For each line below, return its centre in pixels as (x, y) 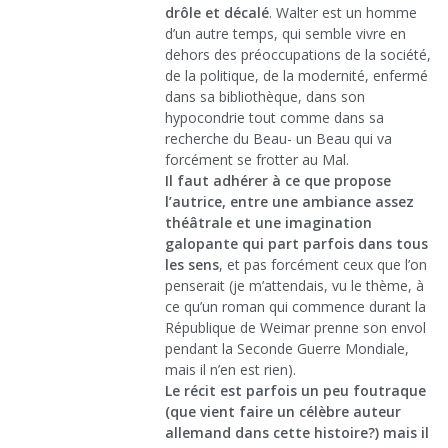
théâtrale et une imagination (268, 223)
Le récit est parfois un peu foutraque (295, 391)
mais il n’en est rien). (230, 370)
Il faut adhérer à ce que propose (278, 181)
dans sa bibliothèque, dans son (265, 97)
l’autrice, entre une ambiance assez (289, 202)
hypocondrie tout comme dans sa (274, 118)
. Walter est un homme (343, 13)
